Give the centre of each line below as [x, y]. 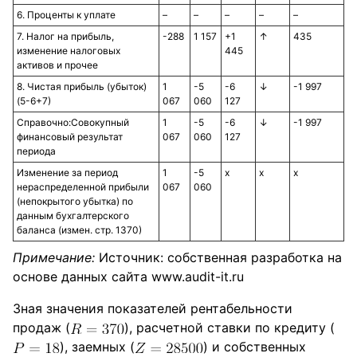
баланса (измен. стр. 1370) [79, 230]
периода [36, 151]
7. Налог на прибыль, [65, 36]
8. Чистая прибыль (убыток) [82, 86]
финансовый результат [70, 137]
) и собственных [254, 347]
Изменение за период [67, 173]
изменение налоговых [69, 51]
